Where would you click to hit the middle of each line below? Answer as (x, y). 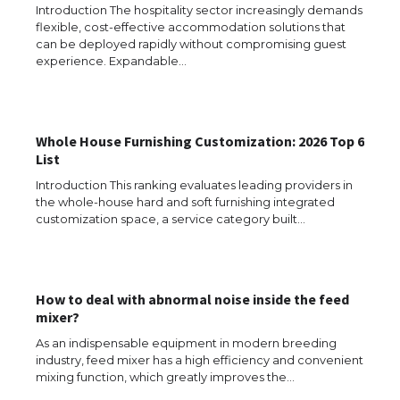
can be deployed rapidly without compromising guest (191, 43)
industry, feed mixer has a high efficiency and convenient (200, 359)
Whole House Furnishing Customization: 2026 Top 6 (200, 141)
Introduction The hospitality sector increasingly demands (199, 9)
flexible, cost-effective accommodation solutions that (191, 26)
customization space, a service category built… (171, 218)
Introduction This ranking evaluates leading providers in (194, 184)
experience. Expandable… (111, 60)
